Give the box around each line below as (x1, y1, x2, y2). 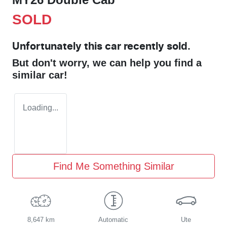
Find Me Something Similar (53, 161, 174, 172)
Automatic (98, 216, 129, 224)
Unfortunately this (12, 42, 105, 52)
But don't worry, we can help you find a (12, 57, 202, 69)
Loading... (23, 103, 58, 112)
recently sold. (121, 42, 191, 52)
